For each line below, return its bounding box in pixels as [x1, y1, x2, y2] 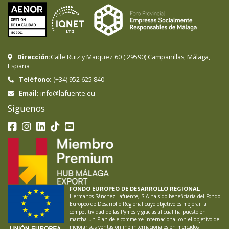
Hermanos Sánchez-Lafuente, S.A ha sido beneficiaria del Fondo [70, 192, 220, 200]
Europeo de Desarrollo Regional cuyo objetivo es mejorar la [70, 200, 207, 208]
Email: [19, 88, 39, 98]
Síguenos [8, 102, 45, 114]
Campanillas [148, 52, 184, 61]
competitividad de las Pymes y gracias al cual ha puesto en [70, 208, 206, 215]
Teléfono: [19, 75, 52, 84]
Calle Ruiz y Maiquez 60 [51, 52, 122, 61]
